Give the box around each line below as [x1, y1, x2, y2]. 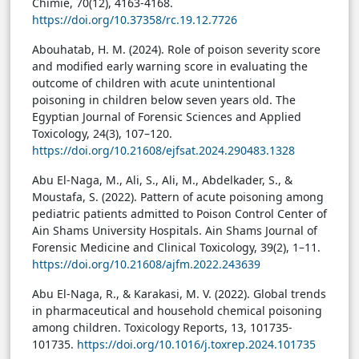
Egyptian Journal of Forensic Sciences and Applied [32, 109, 301, 125]
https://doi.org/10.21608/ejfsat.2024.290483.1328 [32, 143, 295, 159]
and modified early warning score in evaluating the [32, 58, 308, 75]
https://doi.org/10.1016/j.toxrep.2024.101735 [77, 337, 316, 353]
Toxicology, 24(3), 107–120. [32, 126, 172, 142]
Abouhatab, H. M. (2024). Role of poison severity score [32, 42, 321, 58]
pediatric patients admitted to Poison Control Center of [32, 206, 327, 222]
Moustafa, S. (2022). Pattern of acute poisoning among [32, 189, 324, 205]
